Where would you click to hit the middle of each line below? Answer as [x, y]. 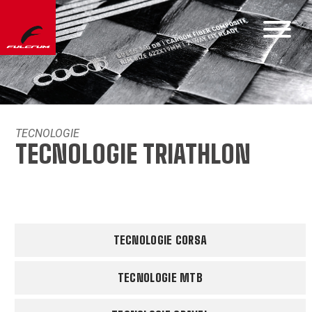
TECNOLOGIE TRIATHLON [133, 154]
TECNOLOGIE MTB [160, 278]
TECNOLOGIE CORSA [160, 240]
